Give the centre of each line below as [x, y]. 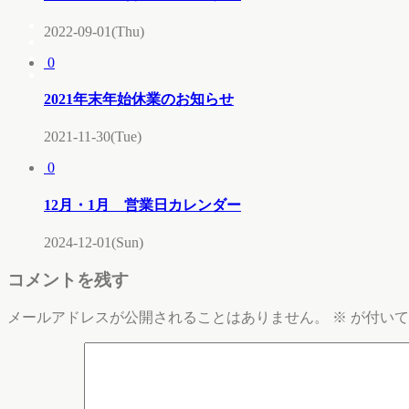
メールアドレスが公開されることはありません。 [168, 318]
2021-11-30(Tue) [93, 137]
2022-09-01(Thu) [94, 31]
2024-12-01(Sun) [94, 242]
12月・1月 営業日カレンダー [142, 204]
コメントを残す [68, 279]
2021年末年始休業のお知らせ [139, 100]
